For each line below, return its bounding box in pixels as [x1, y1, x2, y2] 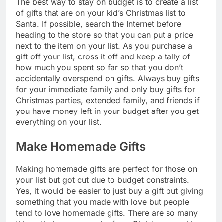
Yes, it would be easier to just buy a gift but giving [16, 185, 203, 196]
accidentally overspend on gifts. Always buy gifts [16, 73, 199, 83]
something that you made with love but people [16, 196, 189, 207]
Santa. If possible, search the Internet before [16, 18, 181, 29]
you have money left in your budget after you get [16, 106, 199, 116]
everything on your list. [16, 116, 102, 127]
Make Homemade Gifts [16, 139, 146, 154]
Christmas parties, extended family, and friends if [16, 95, 200, 105]
